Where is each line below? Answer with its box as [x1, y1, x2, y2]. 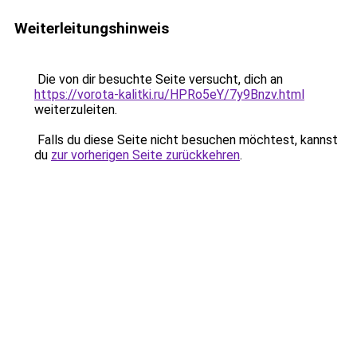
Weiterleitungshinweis [14, 19, 169, 37]
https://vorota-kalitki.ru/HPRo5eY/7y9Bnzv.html [34, 87, 304, 102]
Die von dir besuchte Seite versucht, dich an [34, 72, 283, 87]
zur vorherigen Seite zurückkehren [51, 147, 240, 163]
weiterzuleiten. [34, 102, 117, 117]
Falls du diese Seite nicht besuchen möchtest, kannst [34, 132, 338, 147]
